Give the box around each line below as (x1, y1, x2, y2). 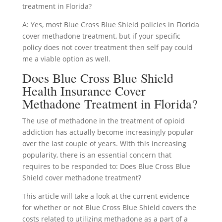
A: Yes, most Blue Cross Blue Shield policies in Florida (22, 19, 199, 29)
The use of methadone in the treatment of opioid (22, 115, 185, 125)
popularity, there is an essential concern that (22, 150, 171, 160)
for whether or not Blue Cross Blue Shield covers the (22, 202, 196, 212)
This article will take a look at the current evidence (22, 191, 189, 201)
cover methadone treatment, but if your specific (22, 31, 180, 41)
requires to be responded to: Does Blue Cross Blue (22, 161, 190, 171)
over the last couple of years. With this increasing (22, 138, 186, 148)
